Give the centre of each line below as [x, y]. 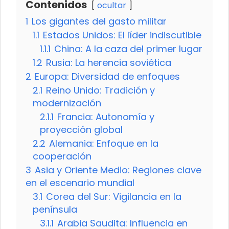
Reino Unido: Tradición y [100, 90]
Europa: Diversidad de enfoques [107, 76]
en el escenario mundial [80, 182]
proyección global [81, 129]
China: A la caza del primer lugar [128, 49]
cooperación [62, 156]
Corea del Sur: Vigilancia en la [114, 196]
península [55, 209]
